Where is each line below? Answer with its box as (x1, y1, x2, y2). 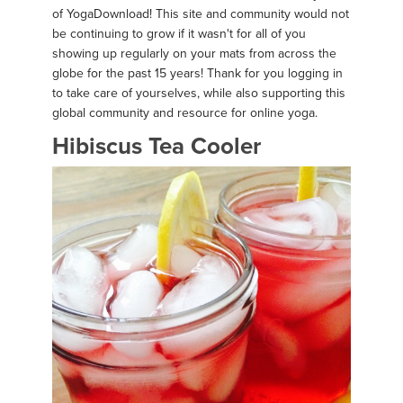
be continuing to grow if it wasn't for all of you (52, 26, 306, 42)
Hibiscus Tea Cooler (52, 132, 261, 161)
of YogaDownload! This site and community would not (52, 6, 349, 22)
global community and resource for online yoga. (52, 105, 318, 121)
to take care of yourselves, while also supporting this (52, 85, 345, 102)
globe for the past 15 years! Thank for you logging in (52, 66, 343, 82)
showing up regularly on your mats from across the (52, 46, 336, 62)
